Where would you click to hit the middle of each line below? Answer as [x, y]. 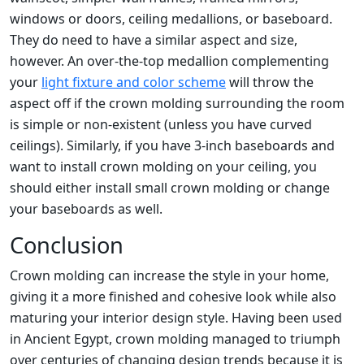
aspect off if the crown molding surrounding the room [177, 103]
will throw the [270, 82]
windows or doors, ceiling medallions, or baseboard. [171, 18]
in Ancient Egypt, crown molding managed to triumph [175, 338]
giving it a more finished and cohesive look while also [173, 296]
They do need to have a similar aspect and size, [154, 39]
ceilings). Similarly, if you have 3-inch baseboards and [172, 145]
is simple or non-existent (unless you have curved [161, 124]
